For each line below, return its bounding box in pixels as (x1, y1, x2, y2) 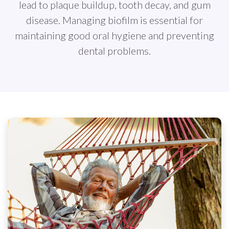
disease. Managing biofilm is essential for (26, 14, 203, 27)
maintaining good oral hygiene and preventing (15, 29, 214, 42)
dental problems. (78, 44, 151, 57)
